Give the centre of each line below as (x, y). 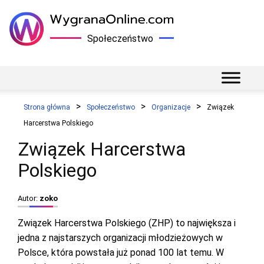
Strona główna (47, 107)
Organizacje (171, 107)
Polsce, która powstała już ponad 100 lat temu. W (121, 253)
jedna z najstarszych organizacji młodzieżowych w (120, 238)
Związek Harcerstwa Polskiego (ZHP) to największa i (127, 223)
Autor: (29, 198)
